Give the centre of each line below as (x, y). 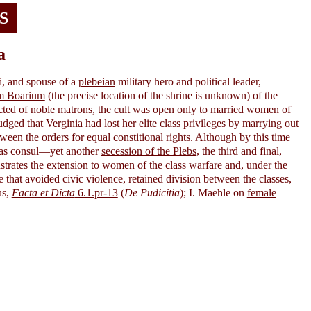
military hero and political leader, (188, 81)
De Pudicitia (152, 192)
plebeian (96, 81)
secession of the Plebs (149, 151)
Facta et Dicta (43, 192)
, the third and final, (239, 151)
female (261, 192)
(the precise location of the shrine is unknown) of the (161, 95)
